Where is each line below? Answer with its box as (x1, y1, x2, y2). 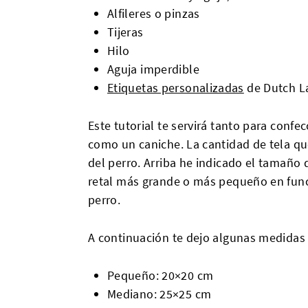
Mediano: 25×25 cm (107, 286, 212, 302)
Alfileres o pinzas (107, 5, 200, 21)
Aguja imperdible (107, 61, 199, 77)
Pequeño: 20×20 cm (107, 267, 214, 283)
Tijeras (107, 24, 144, 40)
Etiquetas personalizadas (107, 80, 244, 96)
